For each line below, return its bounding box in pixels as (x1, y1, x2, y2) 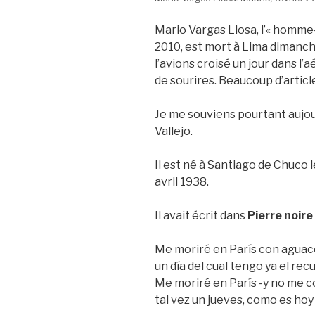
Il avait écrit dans (155, 208, 247, 222)
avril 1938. (155, 174, 209, 188)
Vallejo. (155, 124, 193, 138)
